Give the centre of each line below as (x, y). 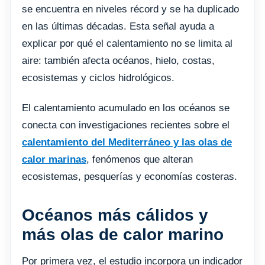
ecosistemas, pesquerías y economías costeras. (130, 176)
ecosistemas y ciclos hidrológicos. (98, 77)
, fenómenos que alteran (140, 159)
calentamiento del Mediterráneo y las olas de (127, 142)
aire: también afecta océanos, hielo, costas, (118, 60)
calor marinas (54, 159)
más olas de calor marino (123, 234)
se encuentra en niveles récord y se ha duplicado (130, 9)
